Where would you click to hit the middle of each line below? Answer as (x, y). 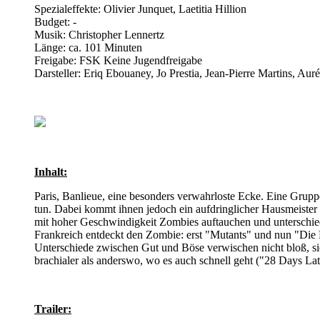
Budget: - (55, 21)
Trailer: (53, 309)
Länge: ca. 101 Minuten (88, 47)
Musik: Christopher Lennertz (99, 34)
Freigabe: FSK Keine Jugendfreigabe (118, 60)
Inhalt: (51, 171)
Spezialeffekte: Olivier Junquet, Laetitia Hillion (140, 9)
